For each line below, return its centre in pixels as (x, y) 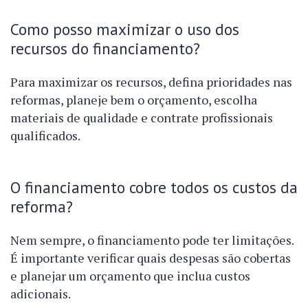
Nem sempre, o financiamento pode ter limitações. (152, 240)
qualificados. (45, 136)
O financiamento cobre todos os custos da (154, 187)
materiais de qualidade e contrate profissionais (142, 118)
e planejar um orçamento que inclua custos (130, 276)
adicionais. (41, 294)
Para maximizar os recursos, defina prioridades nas (151, 82)
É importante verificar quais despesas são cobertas (151, 258)
